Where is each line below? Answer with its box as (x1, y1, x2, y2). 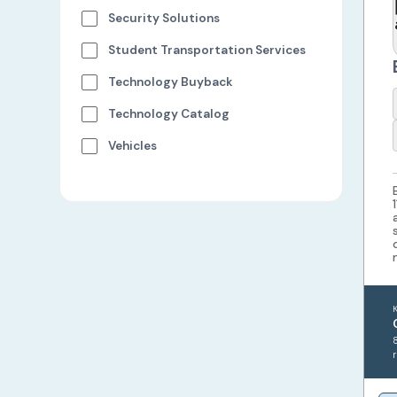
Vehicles (108, 138, 158, 153)
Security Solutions (108, 11, 221, 26)
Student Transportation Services (108, 43, 307, 58)
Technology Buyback (108, 74, 233, 90)
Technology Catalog (108, 106, 230, 121)
